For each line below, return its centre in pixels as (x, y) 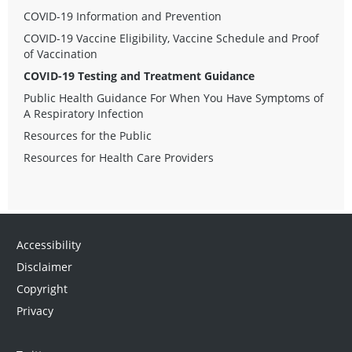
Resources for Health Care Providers (119, 158)
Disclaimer (44, 267)
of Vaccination (60, 54)
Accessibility (48, 245)
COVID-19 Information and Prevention (123, 16)
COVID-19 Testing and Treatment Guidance (139, 76)
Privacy (35, 311)
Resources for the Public (88, 136)
